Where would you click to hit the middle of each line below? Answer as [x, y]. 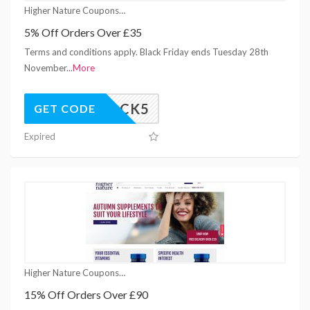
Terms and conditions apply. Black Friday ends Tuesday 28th [146, 52]
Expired [40, 136]
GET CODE [65, 108]
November [45, 67]
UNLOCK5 [115, 108]
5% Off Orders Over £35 [83, 32]
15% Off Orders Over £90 [86, 294]
